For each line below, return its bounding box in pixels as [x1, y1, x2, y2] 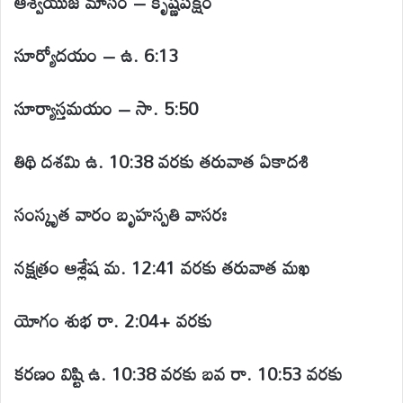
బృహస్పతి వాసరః [117, 195, 228, 232]
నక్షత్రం [14, 248, 59, 285]
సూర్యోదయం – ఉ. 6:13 [14, 36, 178, 73]
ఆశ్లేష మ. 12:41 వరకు [65, 248, 217, 285]
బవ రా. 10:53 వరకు [202, 354, 343, 391]
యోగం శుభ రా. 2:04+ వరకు [14, 301, 212, 338]
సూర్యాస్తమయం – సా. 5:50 [14, 89, 198, 126]
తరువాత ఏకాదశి [200, 142, 309, 179]
